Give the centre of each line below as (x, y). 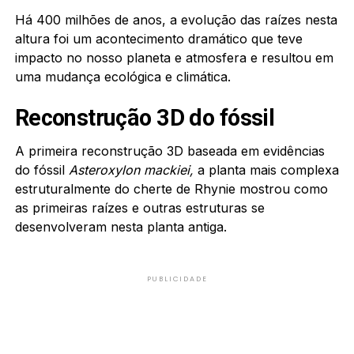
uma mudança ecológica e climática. (122, 76)
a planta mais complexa (266, 169)
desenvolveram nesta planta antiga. (121, 226)
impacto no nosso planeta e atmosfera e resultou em (174, 57)
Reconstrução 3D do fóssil (145, 117)
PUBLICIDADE (177, 279)
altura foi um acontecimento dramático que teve (158, 38)
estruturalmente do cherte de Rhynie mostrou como (171, 188)
